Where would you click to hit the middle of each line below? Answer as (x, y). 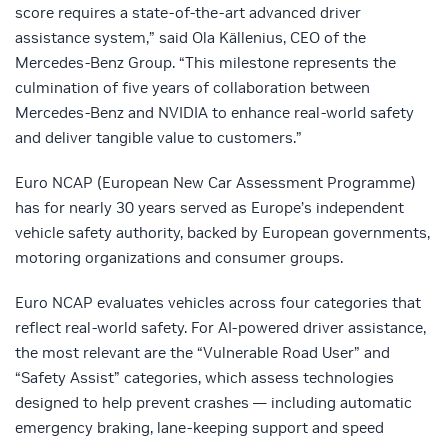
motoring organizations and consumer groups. (179, 258)
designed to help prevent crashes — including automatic (213, 403)
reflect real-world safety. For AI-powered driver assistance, (220, 328)
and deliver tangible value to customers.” (158, 138)
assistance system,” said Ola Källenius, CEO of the (190, 38)
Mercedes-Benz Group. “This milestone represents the (205, 63)
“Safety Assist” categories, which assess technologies (204, 378)
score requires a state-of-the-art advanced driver (188, 13)
